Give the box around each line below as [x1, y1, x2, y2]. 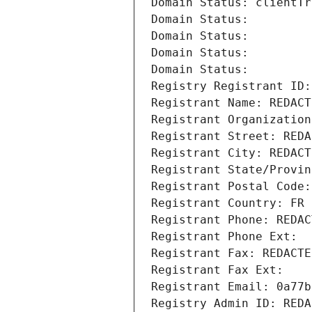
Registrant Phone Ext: [151, 230, 297, 244]
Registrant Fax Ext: [151, 263, 283, 277]
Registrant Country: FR [151, 196, 304, 210]
